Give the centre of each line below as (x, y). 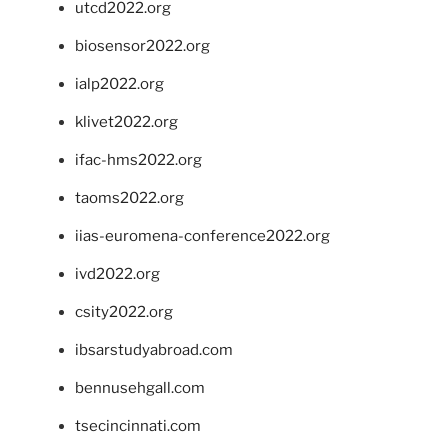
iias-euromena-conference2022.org (202, 236)
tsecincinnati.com (138, 426)
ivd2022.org (117, 274)
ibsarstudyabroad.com (154, 350)
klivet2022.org (126, 122)
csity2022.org (124, 312)
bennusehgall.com (140, 388)
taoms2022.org (129, 198)
